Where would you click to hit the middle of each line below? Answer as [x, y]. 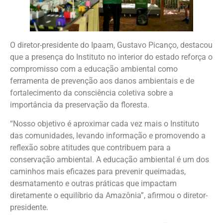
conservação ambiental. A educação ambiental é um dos [110, 160]
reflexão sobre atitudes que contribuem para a [90, 148]
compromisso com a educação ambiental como [94, 69]
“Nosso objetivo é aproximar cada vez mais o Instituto [105, 124]
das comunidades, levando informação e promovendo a [108, 136]
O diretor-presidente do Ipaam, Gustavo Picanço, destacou [111, 45]
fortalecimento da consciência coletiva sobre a [92, 93]
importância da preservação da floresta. [80, 105]
